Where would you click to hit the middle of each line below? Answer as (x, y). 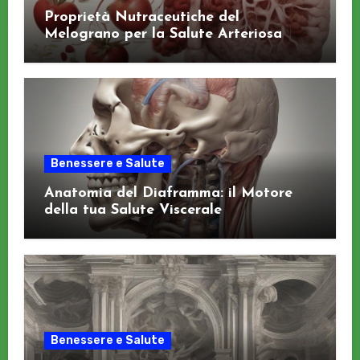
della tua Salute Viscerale (133, 211)
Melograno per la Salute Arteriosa (163, 35)
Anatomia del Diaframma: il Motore (168, 194)
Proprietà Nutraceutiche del (141, 18)
